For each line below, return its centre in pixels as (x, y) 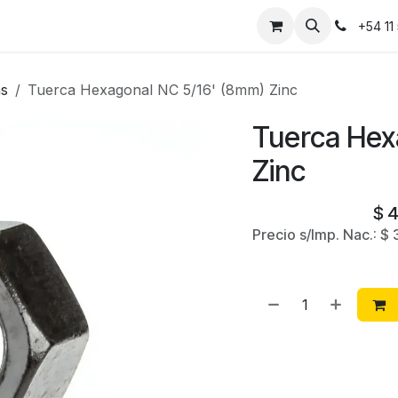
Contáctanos (152, 26)
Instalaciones (52, 26)
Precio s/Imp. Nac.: (316, 235)
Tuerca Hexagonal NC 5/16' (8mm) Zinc (163, 90)
